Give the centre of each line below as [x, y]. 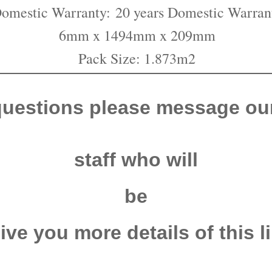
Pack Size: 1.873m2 [137, 58]
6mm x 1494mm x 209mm [137, 35]
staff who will [136, 159]
